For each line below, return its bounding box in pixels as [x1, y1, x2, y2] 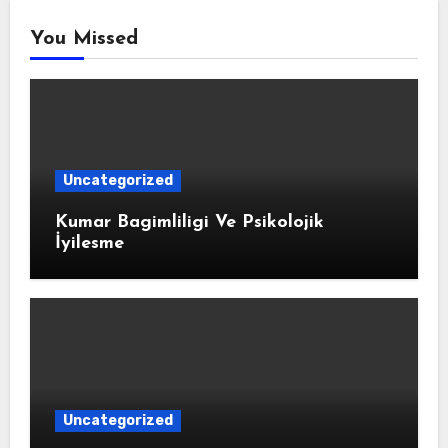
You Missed [29, 28, 138, 49]
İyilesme [54, 233, 124, 253]
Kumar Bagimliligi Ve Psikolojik [54, 212, 324, 232]
